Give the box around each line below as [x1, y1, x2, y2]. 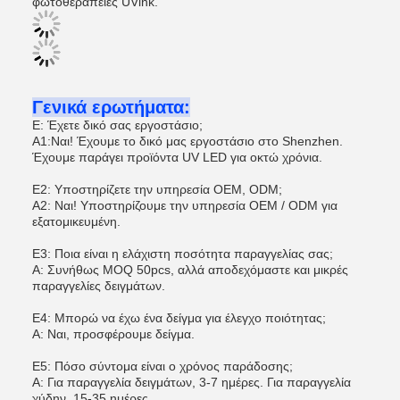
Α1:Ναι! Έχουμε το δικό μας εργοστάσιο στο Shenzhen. [32, 134, 343, 148]
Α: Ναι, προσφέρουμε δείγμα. [32, 327, 195, 341]
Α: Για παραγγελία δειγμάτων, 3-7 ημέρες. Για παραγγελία [32, 375, 351, 389]
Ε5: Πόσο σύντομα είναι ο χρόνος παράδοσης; [32, 359, 293, 373]
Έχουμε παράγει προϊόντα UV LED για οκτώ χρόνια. [32, 150, 322, 164]
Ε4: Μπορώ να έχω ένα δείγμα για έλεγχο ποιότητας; [32, 311, 326, 325]
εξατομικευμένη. [32, 214, 121, 229]
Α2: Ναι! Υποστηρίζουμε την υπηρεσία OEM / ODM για [32, 198, 337, 212]
